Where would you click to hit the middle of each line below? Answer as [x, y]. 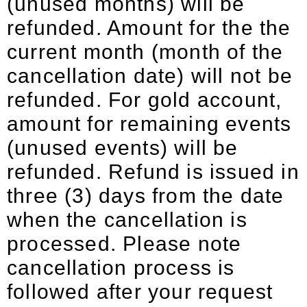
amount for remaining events [149, 124]
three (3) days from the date [146, 196]
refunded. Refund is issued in [153, 172]
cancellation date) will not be [150, 76]
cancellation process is [121, 268]
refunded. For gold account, [145, 100]
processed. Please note [124, 244]
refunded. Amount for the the [149, 28]
